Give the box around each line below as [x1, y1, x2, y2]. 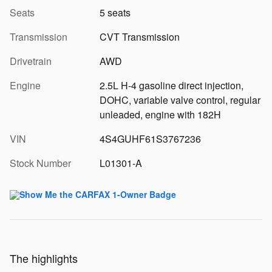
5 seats [99, 5, 131, 20]
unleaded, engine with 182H [99, 107, 221, 122]
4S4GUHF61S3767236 [99, 132, 201, 146]
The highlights [10, 250, 78, 267]
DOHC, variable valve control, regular [99, 93, 260, 107]
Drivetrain [10, 54, 52, 69]
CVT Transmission [99, 30, 180, 44]
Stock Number [10, 156, 71, 171]
